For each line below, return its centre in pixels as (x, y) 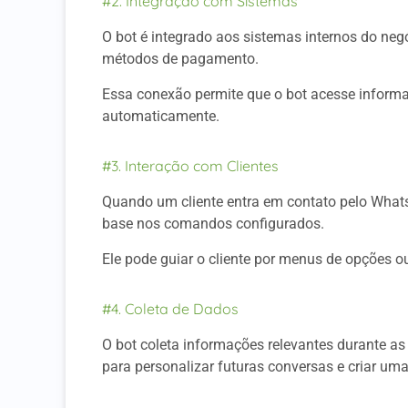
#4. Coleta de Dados (170, 308)
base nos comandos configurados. (215, 224)
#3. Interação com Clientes (190, 166)
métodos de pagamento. (182, 59)
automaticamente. (161, 116)
